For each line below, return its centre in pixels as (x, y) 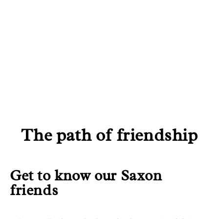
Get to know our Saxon (86, 176)
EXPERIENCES (51, 31)
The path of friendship (109, 135)
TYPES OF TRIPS (57, 80)
